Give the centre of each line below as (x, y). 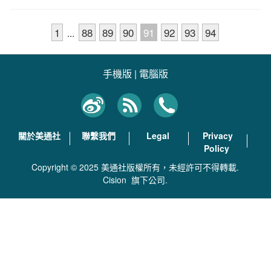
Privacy (218, 135)
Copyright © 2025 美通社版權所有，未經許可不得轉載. (135, 167)
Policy (217, 148)
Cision (115, 180)
